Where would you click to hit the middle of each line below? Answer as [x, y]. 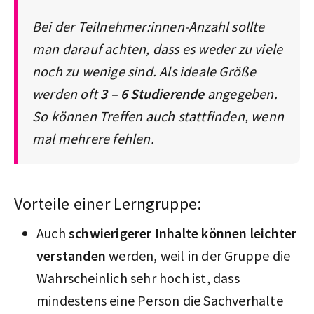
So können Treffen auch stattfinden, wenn [158, 116]
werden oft [65, 93]
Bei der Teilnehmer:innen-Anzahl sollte [149, 26]
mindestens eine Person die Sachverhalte [160, 300]
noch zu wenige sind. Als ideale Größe [144, 71]
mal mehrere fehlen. [93, 138]
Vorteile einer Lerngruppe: [108, 203]
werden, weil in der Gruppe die [198, 255]
